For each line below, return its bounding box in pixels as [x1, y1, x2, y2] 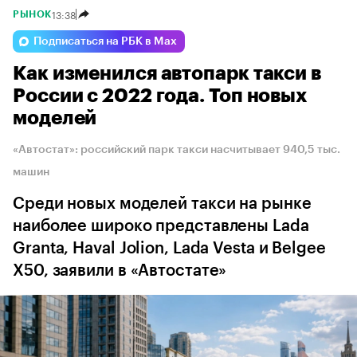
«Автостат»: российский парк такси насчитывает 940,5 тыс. [13, 143, 340, 155]
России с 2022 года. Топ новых [13, 85, 308, 105]
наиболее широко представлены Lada [13, 218, 309, 234]
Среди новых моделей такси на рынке [13, 195, 312, 212]
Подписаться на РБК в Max [33, 35, 177, 47]
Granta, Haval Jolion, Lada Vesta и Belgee [13, 240, 326, 257]
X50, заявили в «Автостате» [13, 262, 227, 279]
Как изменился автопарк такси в [13, 63, 321, 83]
